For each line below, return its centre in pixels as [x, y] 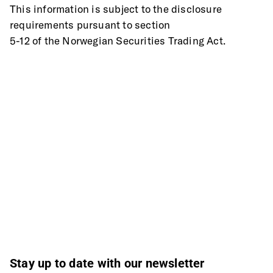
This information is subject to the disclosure [116, 9]
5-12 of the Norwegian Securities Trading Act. [118, 41]
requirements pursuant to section [90, 25]
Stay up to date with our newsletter [107, 263]
